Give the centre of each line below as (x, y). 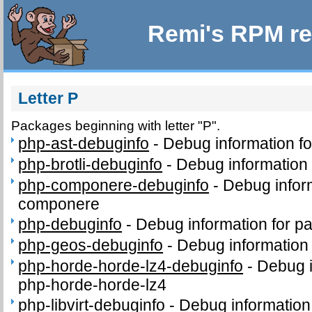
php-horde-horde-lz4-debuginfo (131, 266)
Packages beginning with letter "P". (116, 126)
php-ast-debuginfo (84, 144)
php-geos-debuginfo (91, 245)
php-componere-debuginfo (114, 185)
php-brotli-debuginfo (91, 165)
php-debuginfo (70, 225)
